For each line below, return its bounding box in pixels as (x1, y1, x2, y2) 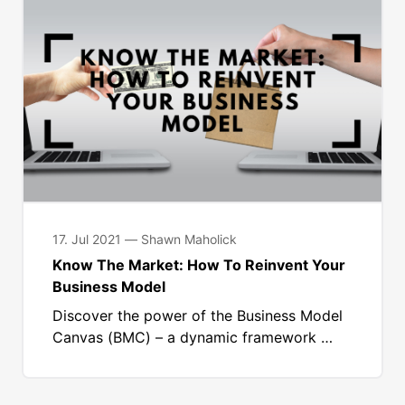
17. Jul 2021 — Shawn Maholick (52, 231, 237, 248)
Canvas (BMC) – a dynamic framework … (52, 328, 333, 347)
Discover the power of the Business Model (52, 306, 343, 325)
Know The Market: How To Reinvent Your (52, 256, 345, 275)
